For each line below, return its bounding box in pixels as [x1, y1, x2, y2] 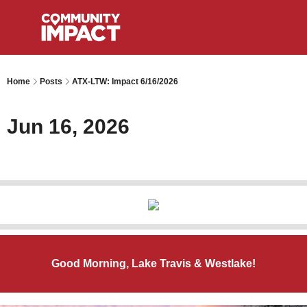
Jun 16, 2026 [7, 115, 130, 138]
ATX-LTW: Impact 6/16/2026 [72, 77, 178, 86]
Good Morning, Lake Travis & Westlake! [51, 258, 256, 269]
